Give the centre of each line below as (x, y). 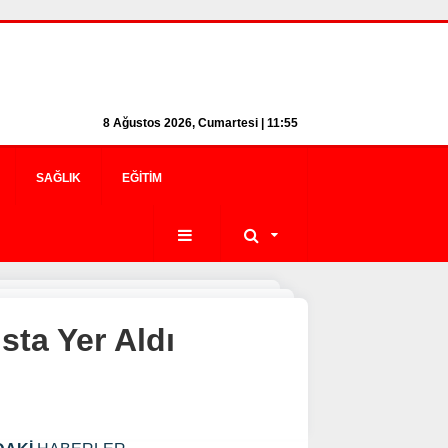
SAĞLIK (58, 178)
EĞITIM (142, 178)
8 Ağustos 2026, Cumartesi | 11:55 (200, 123)
